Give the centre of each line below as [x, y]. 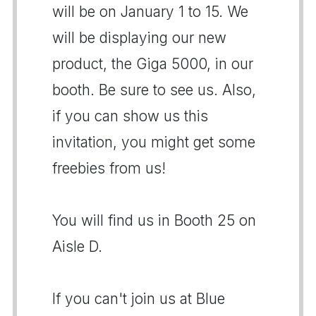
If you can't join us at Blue [139, 299]
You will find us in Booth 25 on [154, 220]
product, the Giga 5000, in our [153, 64]
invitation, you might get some [154, 142]
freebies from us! [109, 168]
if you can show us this [130, 116]
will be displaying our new [139, 38]
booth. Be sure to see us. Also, [154, 90]
